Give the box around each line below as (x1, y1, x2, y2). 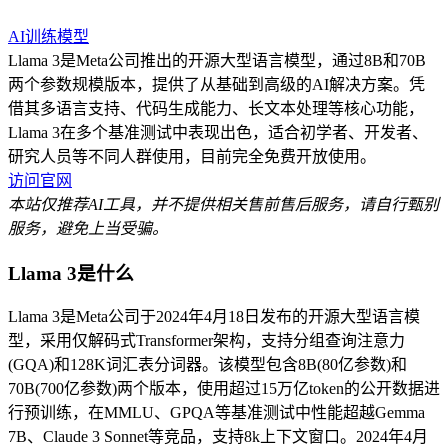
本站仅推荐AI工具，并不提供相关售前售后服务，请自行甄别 (8, 195, 439, 213)
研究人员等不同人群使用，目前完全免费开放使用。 (8, 147, 376, 165)
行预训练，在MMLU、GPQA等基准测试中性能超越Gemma (8, 404, 425, 422)
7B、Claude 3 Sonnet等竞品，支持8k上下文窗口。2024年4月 (8, 428, 428, 446)
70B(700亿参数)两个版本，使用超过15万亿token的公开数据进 (8, 380, 440, 398)
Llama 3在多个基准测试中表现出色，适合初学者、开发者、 (8, 123, 428, 141)
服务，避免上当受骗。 (8, 219, 168, 237)
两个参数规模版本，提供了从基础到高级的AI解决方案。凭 (8, 75, 425, 93)
